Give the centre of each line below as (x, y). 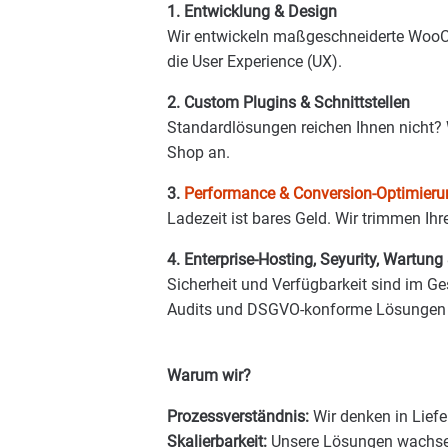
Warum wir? (209, 375)
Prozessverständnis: (238, 416)
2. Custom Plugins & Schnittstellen (288, 102)
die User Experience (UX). (254, 61)
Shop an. (198, 152)
